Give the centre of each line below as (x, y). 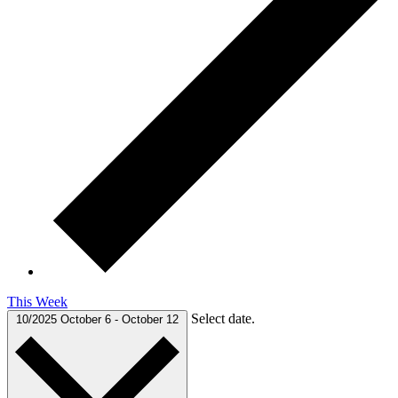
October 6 (88, 319)
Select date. (223, 318)
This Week (37, 301)
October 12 (150, 319)
